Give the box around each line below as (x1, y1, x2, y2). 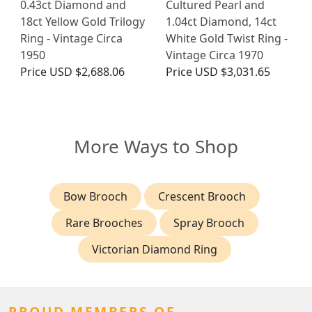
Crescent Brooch (158, 189, 246, 205)
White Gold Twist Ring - (166, 31, 288, 47)
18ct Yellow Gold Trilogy (20, 14, 145, 30)
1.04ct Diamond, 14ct (166, 14, 276, 30)
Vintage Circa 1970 (166, 47, 263, 63)
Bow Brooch (63, 189, 127, 205)
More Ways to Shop (74, 134, 238, 159)
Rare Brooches (65, 215, 143, 231)
